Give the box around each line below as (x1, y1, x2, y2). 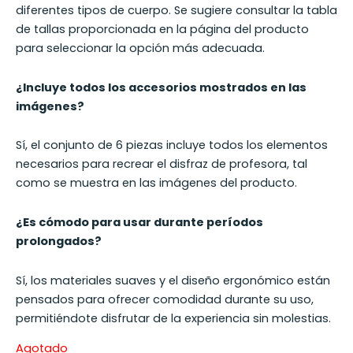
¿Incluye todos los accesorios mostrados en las (16, 79, 307, 95)
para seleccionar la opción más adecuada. (16, 40, 265, 57)
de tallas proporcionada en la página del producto (16, 21, 309, 38)
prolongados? (16, 232, 102, 249)
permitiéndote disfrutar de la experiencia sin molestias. (16, 310, 331, 326)
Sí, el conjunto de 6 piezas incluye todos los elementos (16, 137, 328, 154)
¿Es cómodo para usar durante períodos (16, 214, 263, 230)
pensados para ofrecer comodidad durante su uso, (16, 291, 314, 307)
